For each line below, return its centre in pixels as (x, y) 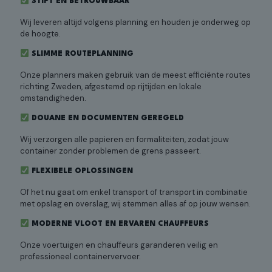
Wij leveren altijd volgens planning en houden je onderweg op (135, 22)
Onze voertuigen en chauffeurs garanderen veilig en (119, 245)
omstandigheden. (53, 98)
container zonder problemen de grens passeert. (110, 151)
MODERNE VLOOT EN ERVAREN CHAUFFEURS (119, 224)
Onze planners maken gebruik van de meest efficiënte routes (135, 75)
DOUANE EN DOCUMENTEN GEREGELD (106, 119)
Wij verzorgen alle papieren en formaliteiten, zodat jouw (124, 140)
